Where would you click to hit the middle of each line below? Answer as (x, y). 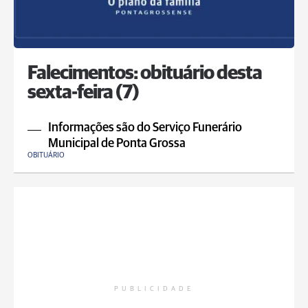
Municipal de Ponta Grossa (117, 144)
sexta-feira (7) (83, 93)
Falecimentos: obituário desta (145, 74)
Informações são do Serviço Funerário (145, 128)
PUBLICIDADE (154, 289)
